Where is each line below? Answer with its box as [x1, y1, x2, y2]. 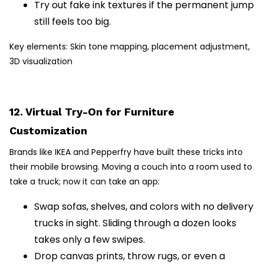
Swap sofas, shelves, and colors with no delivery [34, 200, 253, 214]
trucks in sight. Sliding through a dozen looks [34, 216, 236, 230]
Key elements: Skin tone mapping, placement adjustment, [9, 41, 250, 53]
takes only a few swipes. [34, 233, 145, 247]
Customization [9, 124, 87, 137]
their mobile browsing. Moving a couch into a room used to [9, 161, 252, 173]
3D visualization [9, 55, 72, 68]
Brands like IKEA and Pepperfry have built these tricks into [9, 146, 243, 159]
